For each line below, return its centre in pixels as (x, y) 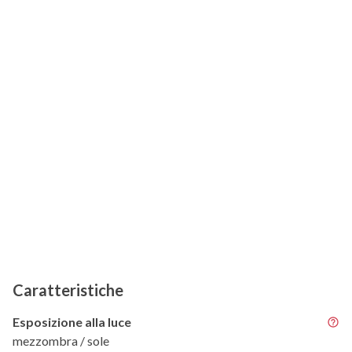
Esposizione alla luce (72, 322)
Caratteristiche (68, 290)
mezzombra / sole (61, 341)
